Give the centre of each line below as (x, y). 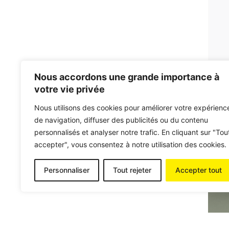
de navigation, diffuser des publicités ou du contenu (121, 120)
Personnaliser (67, 170)
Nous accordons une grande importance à (127, 77)
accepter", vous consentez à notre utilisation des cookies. (130, 144)
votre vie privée (70, 89)
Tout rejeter (132, 170)
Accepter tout (198, 170)
